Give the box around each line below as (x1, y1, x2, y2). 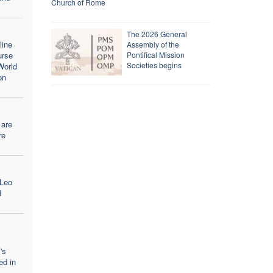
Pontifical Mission (126, 49, 185, 60)
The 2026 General (126, 28, 187, 39)
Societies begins (126, 59, 182, 70)
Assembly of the (126, 38, 179, 49)
